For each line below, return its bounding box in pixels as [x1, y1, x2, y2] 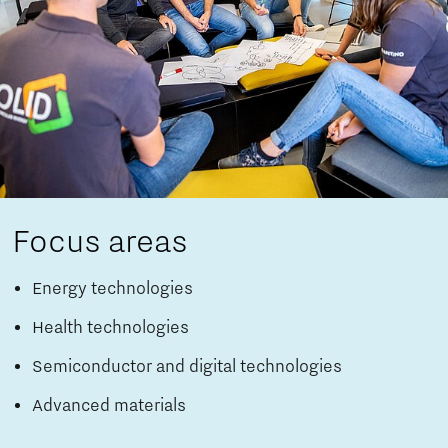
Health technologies [32, 317, 189, 338]
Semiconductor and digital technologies [32, 356, 342, 377]
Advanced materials [32, 395, 186, 416]
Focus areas [12, 222, 188, 261]
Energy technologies [32, 278, 193, 299]
